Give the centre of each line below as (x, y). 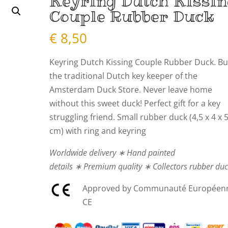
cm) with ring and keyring (98, 131)
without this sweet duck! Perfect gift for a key (135, 103)
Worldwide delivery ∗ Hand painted (112, 152)
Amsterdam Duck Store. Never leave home (131, 89)
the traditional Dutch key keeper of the (124, 76)
